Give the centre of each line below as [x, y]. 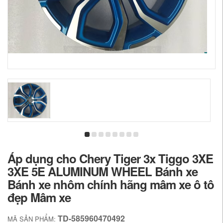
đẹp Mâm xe [39, 197]
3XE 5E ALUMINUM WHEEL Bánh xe [103, 171]
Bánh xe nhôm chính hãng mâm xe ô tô [111, 184]
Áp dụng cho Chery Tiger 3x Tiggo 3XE [110, 159]
